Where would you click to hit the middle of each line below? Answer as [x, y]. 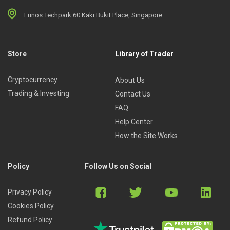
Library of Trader [144, 54]
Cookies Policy [31, 206]
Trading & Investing [39, 93]
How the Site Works [146, 135]
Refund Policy [30, 219]
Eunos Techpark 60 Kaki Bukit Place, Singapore [93, 15]
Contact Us [133, 94]
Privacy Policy [30, 192]
